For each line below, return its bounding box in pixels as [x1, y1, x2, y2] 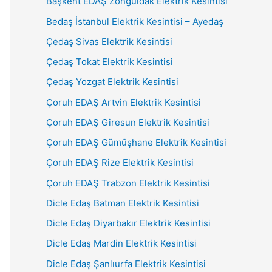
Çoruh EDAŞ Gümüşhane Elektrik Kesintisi [46, 137, 226, 148]
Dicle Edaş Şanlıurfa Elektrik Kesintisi [46, 257, 206, 270]
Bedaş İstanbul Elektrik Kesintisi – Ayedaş [46, 15, 223, 27]
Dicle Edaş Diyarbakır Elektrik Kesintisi [46, 217, 211, 229]
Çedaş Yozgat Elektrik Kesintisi [46, 76, 178, 88]
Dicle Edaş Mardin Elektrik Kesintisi [46, 237, 197, 250]
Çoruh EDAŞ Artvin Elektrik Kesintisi [46, 96, 201, 108]
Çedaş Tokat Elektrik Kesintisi [46, 56, 173, 67]
